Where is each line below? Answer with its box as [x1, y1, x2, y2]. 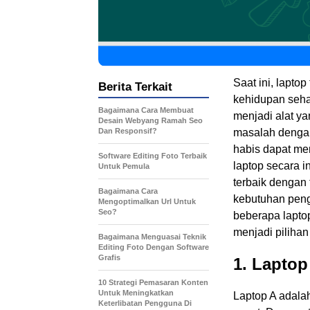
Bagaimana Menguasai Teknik [98, 232, 206, 241]
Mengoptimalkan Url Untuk [98, 197, 196, 206]
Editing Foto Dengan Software [98, 242, 209, 251]
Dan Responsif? [98, 126, 157, 135]
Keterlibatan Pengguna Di [98, 298, 192, 307]
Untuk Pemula [98, 161, 149, 170]
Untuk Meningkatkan [98, 288, 174, 297]
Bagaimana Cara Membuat [98, 105, 194, 114]
